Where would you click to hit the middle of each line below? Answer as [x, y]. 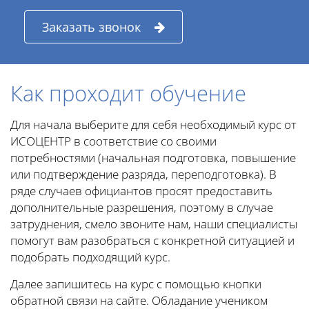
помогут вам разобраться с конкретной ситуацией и [152, 241]
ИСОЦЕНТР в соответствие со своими [113, 141]
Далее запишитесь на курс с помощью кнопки [136, 284]
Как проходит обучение [128, 93]
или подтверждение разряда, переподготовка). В [143, 175]
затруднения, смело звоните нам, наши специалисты [154, 224]
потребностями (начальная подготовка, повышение [153, 158]
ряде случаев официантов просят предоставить [141, 191]
